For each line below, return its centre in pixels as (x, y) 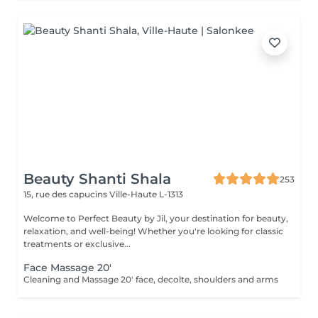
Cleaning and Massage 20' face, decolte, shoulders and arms (151, 279)
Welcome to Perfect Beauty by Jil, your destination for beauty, (156, 218)
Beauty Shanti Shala (97, 179)
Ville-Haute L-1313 (146, 194)
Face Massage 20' (67, 268)
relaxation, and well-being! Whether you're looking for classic (81, 231)
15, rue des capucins (66, 194)
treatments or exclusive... (77, 244)
